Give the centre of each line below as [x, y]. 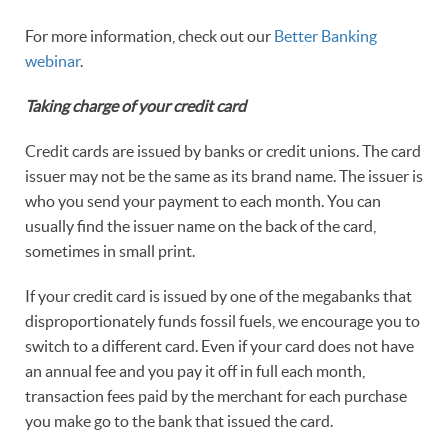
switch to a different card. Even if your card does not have [219, 346]
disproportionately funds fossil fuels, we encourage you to [222, 321]
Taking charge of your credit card [135, 106]
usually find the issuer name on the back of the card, [200, 226]
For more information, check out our [149, 36]
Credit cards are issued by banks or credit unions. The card [223, 151]
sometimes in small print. [113, 251]
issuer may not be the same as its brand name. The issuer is [224, 176]
